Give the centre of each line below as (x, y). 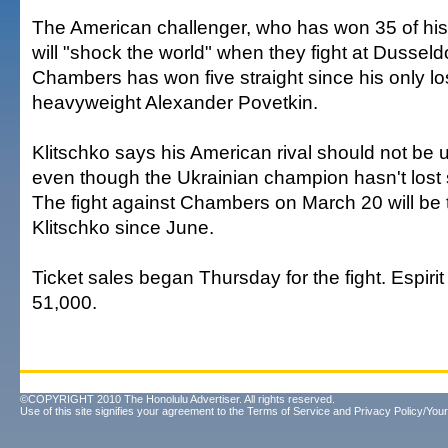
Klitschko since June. (123, 227)
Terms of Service (288, 411)
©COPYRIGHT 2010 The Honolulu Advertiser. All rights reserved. (177, 399)
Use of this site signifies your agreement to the (133, 411)
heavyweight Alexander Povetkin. (175, 102)
